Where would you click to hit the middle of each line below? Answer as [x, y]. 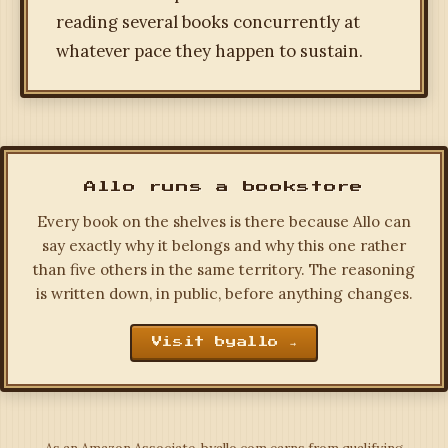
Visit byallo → [224, 342]
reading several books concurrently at [208, 22]
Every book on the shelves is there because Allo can [224, 222]
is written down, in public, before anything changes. [224, 294]
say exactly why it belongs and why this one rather [224, 246]
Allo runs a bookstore [224, 187]
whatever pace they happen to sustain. [209, 51]
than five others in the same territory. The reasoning [224, 270]
